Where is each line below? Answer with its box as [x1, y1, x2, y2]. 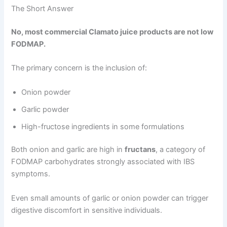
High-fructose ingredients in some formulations [21, 122, 185, 131]
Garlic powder [21, 104, 69, 114]
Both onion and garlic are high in [11, 145, 125, 155]
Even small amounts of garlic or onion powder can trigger [11, 193, 209, 203]
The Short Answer [11, 4, 74, 13]
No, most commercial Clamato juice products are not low [11, 27, 214, 36]
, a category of [156, 145, 206, 155]
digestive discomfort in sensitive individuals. [11, 205, 163, 215]
